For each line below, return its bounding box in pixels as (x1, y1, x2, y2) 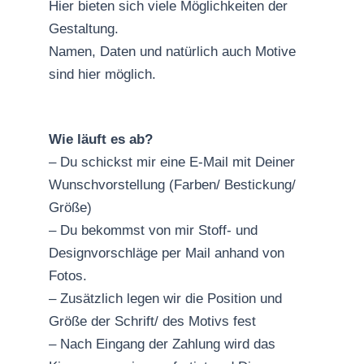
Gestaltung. (49, 20, 119, 37)
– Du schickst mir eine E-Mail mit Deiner (49, 154, 295, 170)
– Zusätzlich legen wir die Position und (49, 290, 282, 306)
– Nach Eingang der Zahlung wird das (49, 336, 275, 352)
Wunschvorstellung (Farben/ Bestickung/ (49, 176, 296, 193)
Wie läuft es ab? (49, 131, 153, 147)
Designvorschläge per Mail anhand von (49, 245, 284, 261)
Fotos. (49, 267, 87, 284)
